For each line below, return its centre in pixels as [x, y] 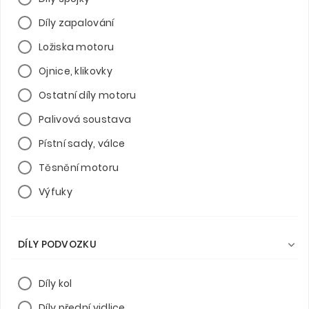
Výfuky [56, 191]
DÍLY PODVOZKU [57, 244]
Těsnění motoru [79, 167]
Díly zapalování [77, 22]
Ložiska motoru [77, 47]
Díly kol [56, 283]
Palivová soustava [85, 119]
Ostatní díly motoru [88, 95]
